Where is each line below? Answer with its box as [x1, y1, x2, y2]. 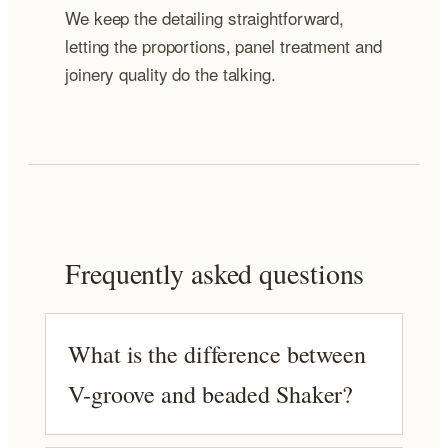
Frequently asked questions [65, 253, 365, 292]
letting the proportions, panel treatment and [65, 33, 382, 59]
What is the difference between [68, 337, 366, 370]
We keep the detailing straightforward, [65, 5, 345, 31]
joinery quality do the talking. [65, 61, 276, 87]
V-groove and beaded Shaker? [68, 377, 354, 410]
